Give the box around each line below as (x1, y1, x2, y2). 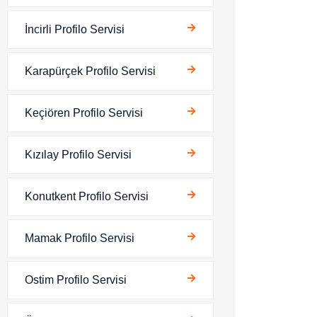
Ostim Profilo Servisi (25, 274, 127, 286)
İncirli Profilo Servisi (25, 23, 125, 35)
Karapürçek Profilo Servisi (25, 65, 156, 77)
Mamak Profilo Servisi (25, 232, 134, 244)
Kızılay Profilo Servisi (25, 149, 132, 161)
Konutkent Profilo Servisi (25, 190, 149, 202)
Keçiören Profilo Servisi (25, 107, 143, 119)
